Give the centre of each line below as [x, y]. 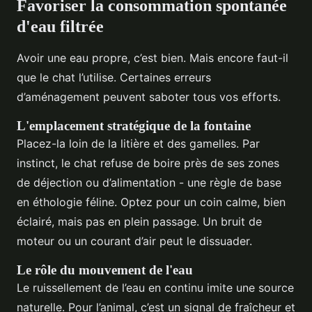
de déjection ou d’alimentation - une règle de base [149, 182]
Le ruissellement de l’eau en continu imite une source [155, 287]
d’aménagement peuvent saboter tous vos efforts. [149, 96]
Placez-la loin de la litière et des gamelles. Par [138, 143]
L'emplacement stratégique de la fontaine [134, 125]
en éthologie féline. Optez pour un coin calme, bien [151, 202]
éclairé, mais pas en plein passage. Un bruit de [139, 221]
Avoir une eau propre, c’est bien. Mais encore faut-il [153, 57]
